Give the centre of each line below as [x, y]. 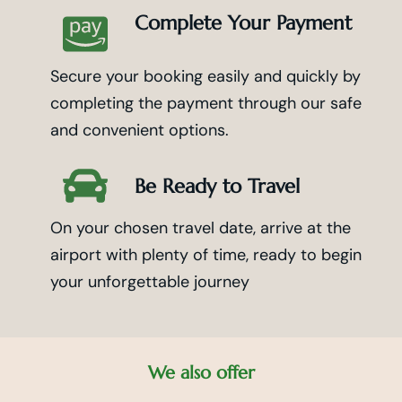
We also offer [201, 373]
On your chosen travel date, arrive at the [201, 228]
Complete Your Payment [244, 23]
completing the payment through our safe [206, 104]
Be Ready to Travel [218, 187]
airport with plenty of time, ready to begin [206, 255]
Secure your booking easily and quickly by [205, 77]
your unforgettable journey [150, 282]
